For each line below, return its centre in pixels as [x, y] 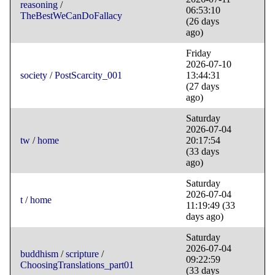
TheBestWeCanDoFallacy [71, 16]
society [34, 76]
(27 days [203, 87]
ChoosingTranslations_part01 [77, 265]
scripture [82, 254]
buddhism [39, 254]
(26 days [203, 21]
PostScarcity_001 [88, 76]
